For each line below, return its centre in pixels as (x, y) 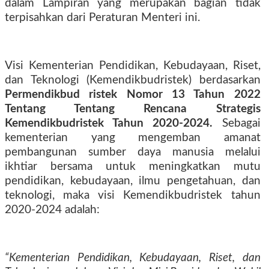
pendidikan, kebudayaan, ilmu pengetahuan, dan (133, 181)
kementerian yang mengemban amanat (133, 138)
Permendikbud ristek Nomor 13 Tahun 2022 (133, 95)
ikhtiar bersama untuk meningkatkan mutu (133, 167)
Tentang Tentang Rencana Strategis (133, 109)
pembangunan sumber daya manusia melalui (133, 152)
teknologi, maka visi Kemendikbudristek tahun (133, 195)
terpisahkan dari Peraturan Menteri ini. (102, 18)
